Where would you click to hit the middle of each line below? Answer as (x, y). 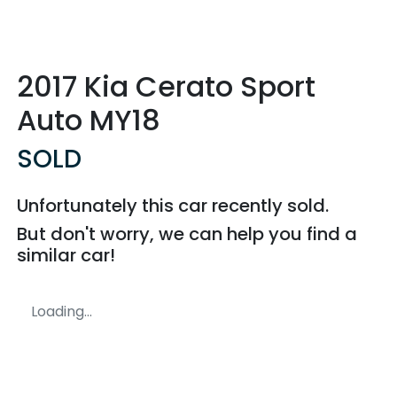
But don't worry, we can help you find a (187, 234)
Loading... (62, 312)
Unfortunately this (97, 206)
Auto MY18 (89, 121)
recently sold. (268, 206)
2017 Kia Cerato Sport (166, 87)
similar (49, 256)
